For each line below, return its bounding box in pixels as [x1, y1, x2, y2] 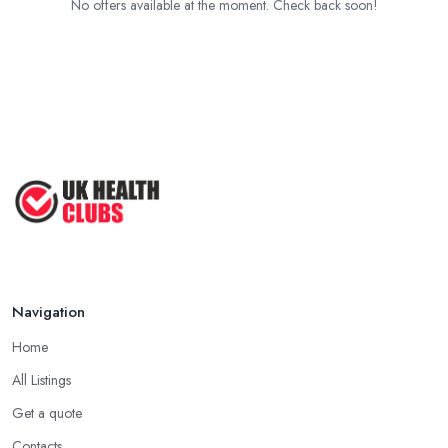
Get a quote [12, 403, 82, 424]
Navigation [12, 301, 85, 324]
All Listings [12, 370, 71, 391]
